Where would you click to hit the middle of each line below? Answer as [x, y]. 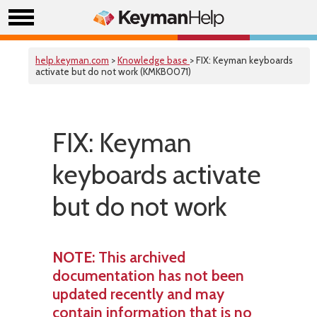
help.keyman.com [72, 60]
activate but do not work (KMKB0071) [113, 71]
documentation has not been [148, 275]
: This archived [139, 257]
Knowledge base [154, 60]
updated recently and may [138, 294]
